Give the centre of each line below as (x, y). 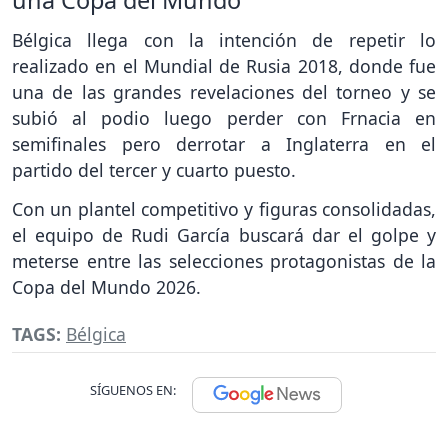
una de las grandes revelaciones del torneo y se (224, 92)
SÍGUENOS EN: (133, 389)
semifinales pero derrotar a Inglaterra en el (224, 144)
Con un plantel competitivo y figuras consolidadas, (224, 209)
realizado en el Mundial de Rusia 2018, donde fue (224, 66)
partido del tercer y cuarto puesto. (156, 170)
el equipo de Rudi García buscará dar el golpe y (224, 235)
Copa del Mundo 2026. (106, 287)
